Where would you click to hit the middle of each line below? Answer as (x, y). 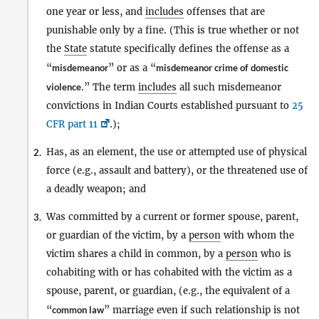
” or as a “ (132, 68)
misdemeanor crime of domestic (222, 68)
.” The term (110, 88)
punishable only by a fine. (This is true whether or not (173, 31)
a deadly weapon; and (96, 189)
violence (64, 87)
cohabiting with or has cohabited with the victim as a (169, 273)
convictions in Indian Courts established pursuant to (169, 106)
